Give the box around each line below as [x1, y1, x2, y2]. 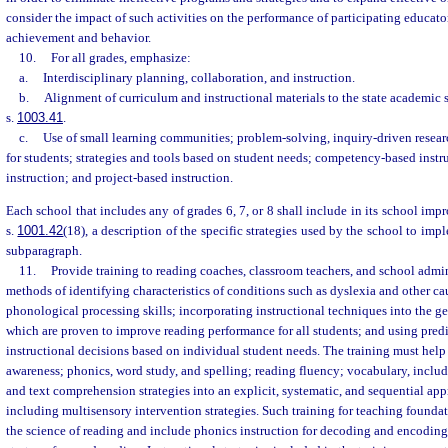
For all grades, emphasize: [50, 50, 191, 65]
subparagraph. [6, 243, 82, 259]
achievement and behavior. [6, 30, 151, 45]
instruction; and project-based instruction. [6, 170, 233, 185]
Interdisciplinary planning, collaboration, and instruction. [42, 70, 355, 85]
